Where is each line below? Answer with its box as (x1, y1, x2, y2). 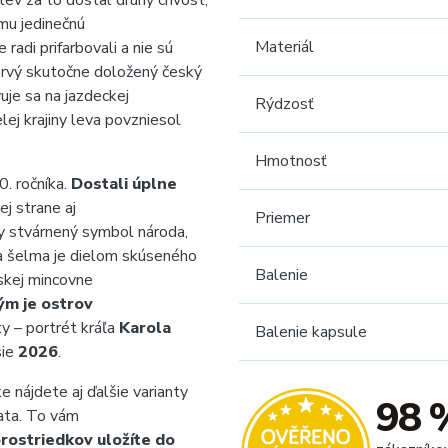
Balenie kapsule (255, 321, 367, 343)
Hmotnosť (255, 150, 327, 172)
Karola (119, 317, 171, 339)
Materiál (255, 36, 314, 58)
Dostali (67, 173, 128, 195)
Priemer (255, 207, 310, 229)
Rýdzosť (255, 93, 314, 115)
